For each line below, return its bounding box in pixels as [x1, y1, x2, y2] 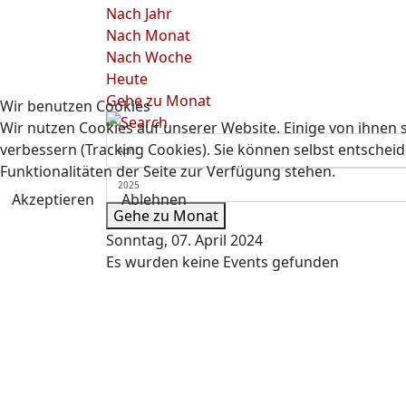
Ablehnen [121, 188, 187, 209]
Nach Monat [106, 25, 190, 45]
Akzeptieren [12, 188, 94, 209]
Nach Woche [106, 47, 192, 67]
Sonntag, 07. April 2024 [106, 230, 263, 250]
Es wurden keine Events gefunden [106, 252, 339, 272]
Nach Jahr [106, 4, 172, 24]
